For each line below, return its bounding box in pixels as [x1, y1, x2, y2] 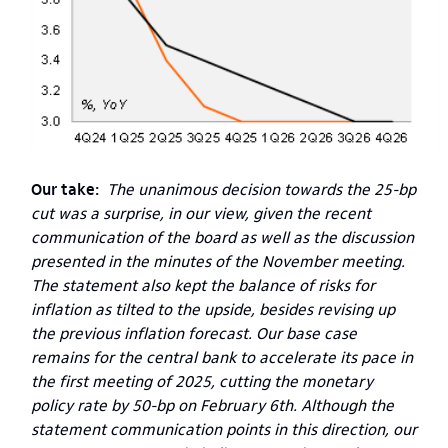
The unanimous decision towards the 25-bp [107, 178, 416, 200]
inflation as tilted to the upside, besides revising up [31, 298, 395, 320]
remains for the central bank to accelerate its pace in [31, 346, 413, 368]
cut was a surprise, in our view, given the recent [31, 202, 371, 224]
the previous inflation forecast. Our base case [31, 322, 357, 344]
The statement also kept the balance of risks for [31, 274, 375, 296]
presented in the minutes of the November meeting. [31, 250, 405, 272]
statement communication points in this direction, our [31, 418, 417, 440]
